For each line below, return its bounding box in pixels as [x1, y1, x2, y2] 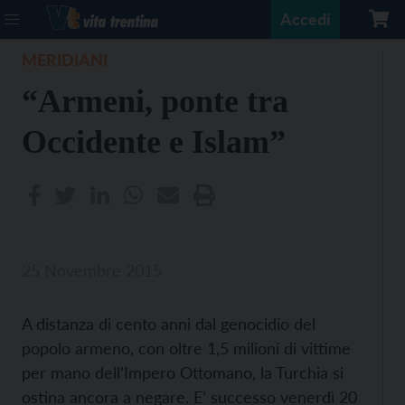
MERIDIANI [22, 50, 108, 70]
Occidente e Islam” [22, 124, 286, 160]
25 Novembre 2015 [22, 260, 162, 280]
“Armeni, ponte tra [22, 83, 288, 119]
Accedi [280, 9, 331, 29]
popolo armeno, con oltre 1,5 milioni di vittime [22, 338, 351, 358]
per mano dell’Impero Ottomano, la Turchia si [22, 363, 344, 382]
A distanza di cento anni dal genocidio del [22, 314, 316, 334]
